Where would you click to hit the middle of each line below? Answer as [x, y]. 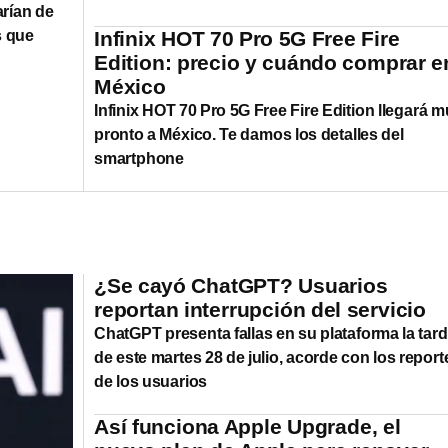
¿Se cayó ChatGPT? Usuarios [241, 285]
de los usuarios [151, 381]
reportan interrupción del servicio [260, 309]
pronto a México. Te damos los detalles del [249, 134]
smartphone [139, 158]
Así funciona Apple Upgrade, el [247, 426]
